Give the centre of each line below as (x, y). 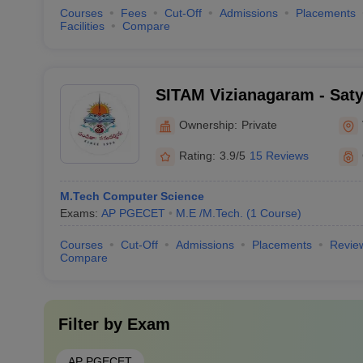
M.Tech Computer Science (132, 196)
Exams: (80, 213)
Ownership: (208, 124)
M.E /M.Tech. (209, 213)
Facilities (82, 26)
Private (259, 124)
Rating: (197, 156)
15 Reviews (279, 156)
